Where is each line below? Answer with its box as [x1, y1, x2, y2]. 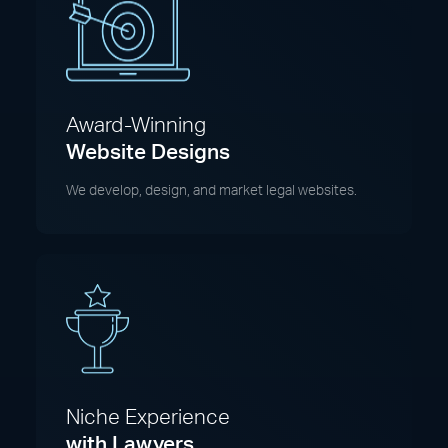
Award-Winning [66, 115, 206, 137]
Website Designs [66, 142, 230, 164]
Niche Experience [66, 407, 230, 429]
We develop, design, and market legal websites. [66, 183, 357, 199]
